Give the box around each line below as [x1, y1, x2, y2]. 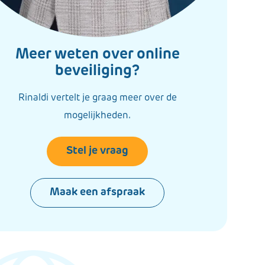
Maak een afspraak [50, 187, 146, 198]
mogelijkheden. [64, 111, 131, 121]
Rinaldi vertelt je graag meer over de [18, 93, 177, 103]
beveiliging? [55, 64, 140, 79]
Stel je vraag [66, 146, 129, 157]
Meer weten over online [15, 47, 180, 62]
